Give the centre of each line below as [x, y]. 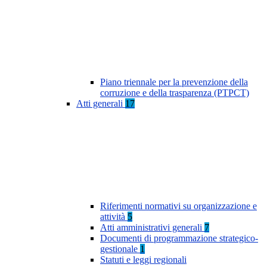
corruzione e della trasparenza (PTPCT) [175, 93]
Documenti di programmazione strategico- [179, 238]
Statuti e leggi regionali [143, 260]
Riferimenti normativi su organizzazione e [178, 206]
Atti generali [101, 104]
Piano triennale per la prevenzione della [174, 82]
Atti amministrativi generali [152, 228]
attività [114, 217]
